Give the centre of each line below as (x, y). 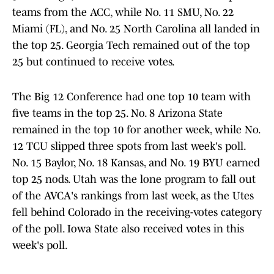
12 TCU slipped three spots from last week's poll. (129, 146)
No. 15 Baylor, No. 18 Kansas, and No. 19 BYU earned (136, 163)
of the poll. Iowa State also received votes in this (128, 229)
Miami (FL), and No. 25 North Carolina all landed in (136, 29)
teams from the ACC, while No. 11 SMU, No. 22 (123, 13)
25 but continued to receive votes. (94, 62)
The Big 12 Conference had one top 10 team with (131, 97)
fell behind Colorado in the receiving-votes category (137, 213)
